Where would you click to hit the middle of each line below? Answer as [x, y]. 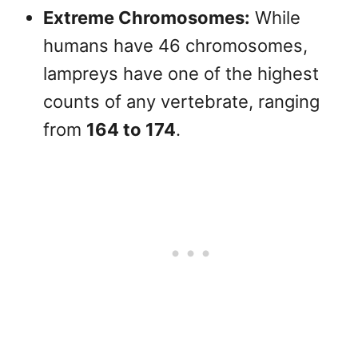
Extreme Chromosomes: [147, 18]
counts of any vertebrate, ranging [181, 102]
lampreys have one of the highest [181, 74]
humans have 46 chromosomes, [175, 46]
